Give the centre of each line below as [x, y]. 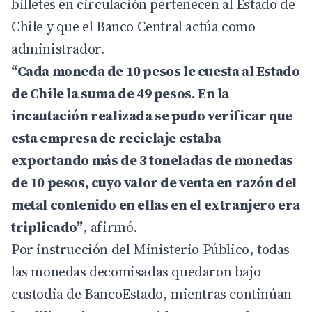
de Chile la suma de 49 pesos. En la [120, 94]
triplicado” [47, 227]
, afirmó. [110, 227]
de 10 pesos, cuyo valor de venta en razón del [154, 183]
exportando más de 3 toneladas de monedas [153, 161]
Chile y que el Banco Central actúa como [133, 27]
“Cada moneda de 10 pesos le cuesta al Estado [156, 71]
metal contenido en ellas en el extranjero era [156, 205]
